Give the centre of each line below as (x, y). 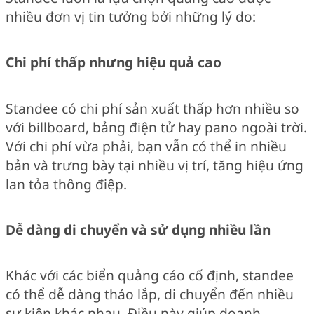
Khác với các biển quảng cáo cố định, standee (150, 275)
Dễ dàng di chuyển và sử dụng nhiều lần (138, 230)
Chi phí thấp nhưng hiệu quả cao (114, 62)
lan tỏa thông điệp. (66, 184)
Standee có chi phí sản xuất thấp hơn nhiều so (152, 108)
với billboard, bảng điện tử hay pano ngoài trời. (156, 127)
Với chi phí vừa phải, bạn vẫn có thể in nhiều (146, 146)
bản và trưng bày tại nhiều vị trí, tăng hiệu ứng (155, 165)
